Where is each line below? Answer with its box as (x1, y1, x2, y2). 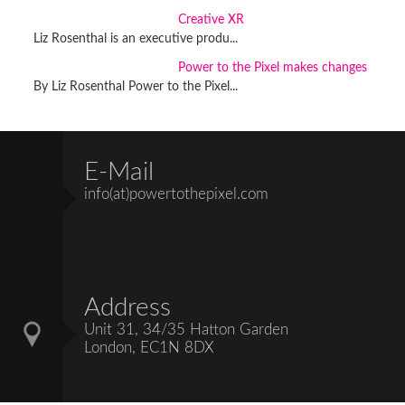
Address (84, 295, 171, 320)
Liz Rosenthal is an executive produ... (33, 33, 238, 45)
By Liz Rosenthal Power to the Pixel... (33, 80, 238, 93)
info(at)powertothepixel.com (84, 186, 268, 202)
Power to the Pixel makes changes (177, 61, 367, 74)
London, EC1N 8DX (84, 340, 214, 355)
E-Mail (84, 159, 154, 184)
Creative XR (177, 14, 244, 26)
